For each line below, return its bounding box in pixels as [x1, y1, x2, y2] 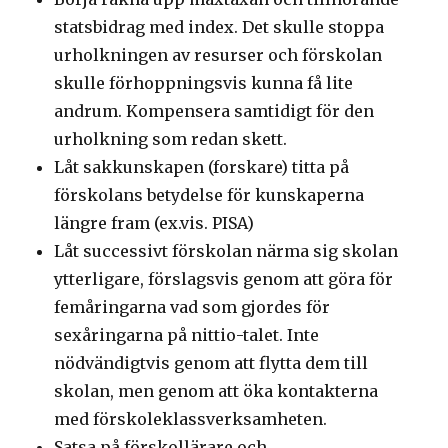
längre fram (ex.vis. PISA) [54, 213, 255, 234]
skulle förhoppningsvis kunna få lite [54, 73, 354, 94]
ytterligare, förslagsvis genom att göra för [54, 269, 394, 290]
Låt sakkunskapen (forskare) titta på [54, 157, 350, 178]
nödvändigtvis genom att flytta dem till [54, 353, 369, 374]
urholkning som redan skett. [54, 129, 288, 150]
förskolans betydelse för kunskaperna [54, 185, 365, 206]
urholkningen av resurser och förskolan [54, 45, 383, 66]
